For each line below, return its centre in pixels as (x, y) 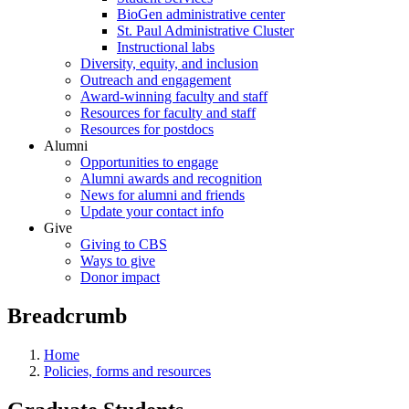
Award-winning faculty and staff (174, 96)
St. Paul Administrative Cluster (205, 31)
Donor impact (120, 277)
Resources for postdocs (147, 129)
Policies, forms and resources (127, 371)
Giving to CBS (124, 244)
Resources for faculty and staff (168, 113)
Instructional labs (166, 47)
